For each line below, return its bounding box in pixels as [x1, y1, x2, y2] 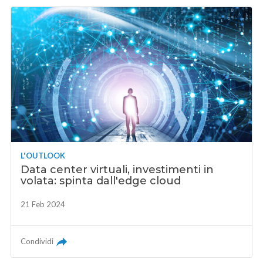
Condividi [21, 236, 54, 246]
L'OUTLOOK [21, 150, 66, 160]
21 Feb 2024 [21, 199, 66, 209]
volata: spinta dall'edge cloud [21, 174, 181, 187]
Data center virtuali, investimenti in [21, 163, 214, 176]
